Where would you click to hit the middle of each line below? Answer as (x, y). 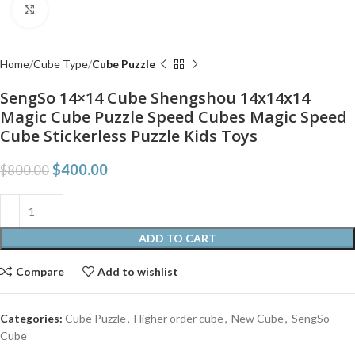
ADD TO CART (177, 238)
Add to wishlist (138, 271)
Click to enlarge (85, 10)
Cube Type (61, 64)
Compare (40, 271)
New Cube (258, 318)
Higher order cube (179, 318)
